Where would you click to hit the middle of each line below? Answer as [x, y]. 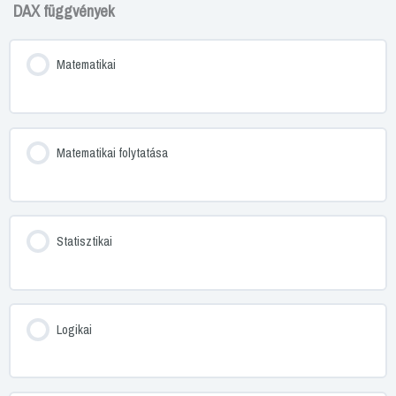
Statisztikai [84, 241]
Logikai [74, 329]
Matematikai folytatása [112, 153]
